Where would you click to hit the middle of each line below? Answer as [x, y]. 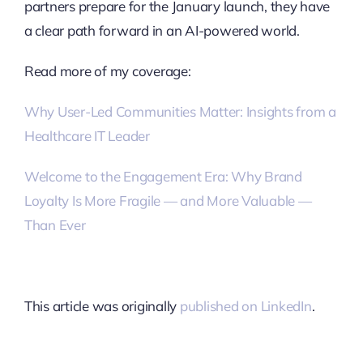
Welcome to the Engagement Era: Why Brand [163, 176]
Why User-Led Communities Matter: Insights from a [180, 111]
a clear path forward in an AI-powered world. [162, 30]
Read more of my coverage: [107, 70]
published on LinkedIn [246, 305]
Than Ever [55, 224]
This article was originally [102, 305]
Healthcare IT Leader [87, 135]
